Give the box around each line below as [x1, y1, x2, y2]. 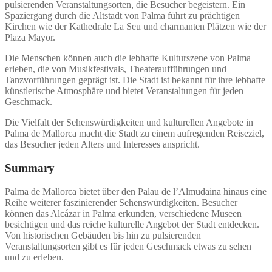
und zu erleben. [5, 251, 64, 262]
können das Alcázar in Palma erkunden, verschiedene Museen [5, 208, 242, 219]
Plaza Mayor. [5, 32, 55, 43]
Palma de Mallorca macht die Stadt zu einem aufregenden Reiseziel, [5, 128, 264, 139]
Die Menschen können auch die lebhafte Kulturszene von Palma [5, 53, 251, 64]
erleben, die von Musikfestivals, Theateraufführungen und [5, 64, 226, 75]
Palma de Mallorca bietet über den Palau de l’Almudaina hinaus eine [5, 186, 267, 197]
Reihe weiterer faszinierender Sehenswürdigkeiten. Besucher [5, 197, 237, 208]
